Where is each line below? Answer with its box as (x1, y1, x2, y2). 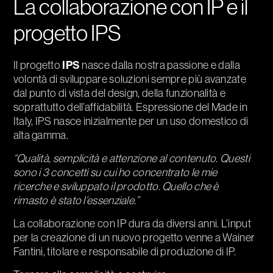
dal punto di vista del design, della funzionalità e (13, 86, 225, 101)
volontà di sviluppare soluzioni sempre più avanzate (13, 72, 246, 87)
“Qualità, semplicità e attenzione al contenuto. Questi (13, 151, 250, 166)
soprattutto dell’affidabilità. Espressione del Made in (13, 100, 247, 115)
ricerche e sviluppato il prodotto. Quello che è (13, 179, 219, 194)
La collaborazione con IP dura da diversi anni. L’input (13, 216, 251, 231)
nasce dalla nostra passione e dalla (80, 58, 240, 73)
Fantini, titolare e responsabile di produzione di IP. (13, 244, 236, 259)
